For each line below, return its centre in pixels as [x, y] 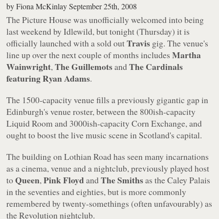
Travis [139, 43]
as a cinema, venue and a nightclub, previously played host [108, 168]
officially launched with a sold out [67, 43]
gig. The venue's [179, 43]
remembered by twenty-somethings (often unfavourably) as [109, 203]
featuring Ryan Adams [48, 78]
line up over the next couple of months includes [89, 55]
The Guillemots [84, 66]
